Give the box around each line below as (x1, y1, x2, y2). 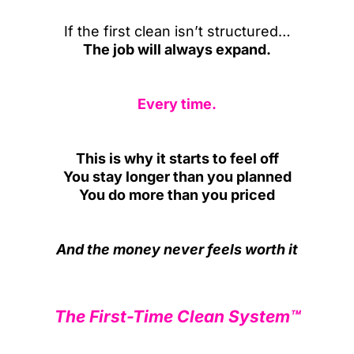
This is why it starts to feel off (75, 150, 279, 167)
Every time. (137, 96, 217, 112)
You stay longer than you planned (62, 168, 292, 185)
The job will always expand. (83, 41, 271, 58)
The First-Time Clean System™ (54, 307, 300, 326)
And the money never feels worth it (56, 241, 298, 258)
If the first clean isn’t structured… (63, 23, 291, 40)
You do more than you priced (79, 186, 275, 203)
